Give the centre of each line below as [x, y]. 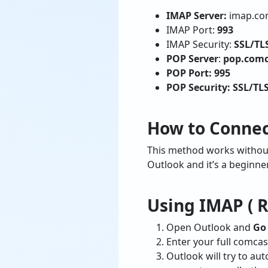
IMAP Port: [191, 30]
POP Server [192, 59]
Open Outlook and [210, 227]
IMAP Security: [200, 44]
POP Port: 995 [198, 73]
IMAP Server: [197, 16]
